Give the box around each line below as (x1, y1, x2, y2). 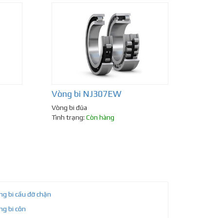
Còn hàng (86, 113, 114, 122)
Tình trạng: (52, 113, 86, 122)
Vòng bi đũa (52, 104, 87, 112)
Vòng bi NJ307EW (52, 89, 121, 99)
